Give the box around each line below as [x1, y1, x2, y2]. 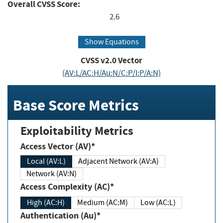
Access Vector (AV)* [20, 140, 95, 153]
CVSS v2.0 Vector [81, 54, 142, 66]
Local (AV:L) [27, 156, 66, 167]
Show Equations [84, 36, 139, 47]
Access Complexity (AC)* [20, 181, 114, 193]
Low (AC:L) [140, 197, 176, 208]
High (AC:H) [27, 197, 65, 208]
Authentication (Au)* [20, 209, 101, 222]
